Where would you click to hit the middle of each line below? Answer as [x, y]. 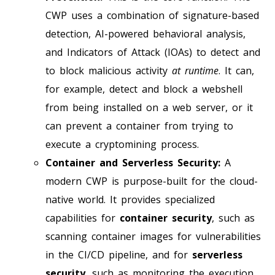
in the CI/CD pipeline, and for [119, 254]
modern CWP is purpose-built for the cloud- [152, 181]
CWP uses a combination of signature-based [152, 15]
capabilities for [83, 218]
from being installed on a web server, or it [149, 107]
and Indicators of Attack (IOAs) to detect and [153, 52]
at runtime [195, 70]
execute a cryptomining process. [122, 144]
